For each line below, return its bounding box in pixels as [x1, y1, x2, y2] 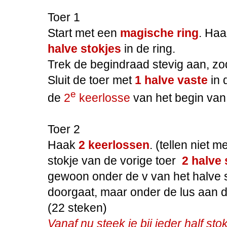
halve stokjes [48, 42, 121, 55]
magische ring [120, 26, 199, 40]
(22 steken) [48, 201, 107, 215]
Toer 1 [48, 10, 80, 24]
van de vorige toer [82, 154, 179, 168]
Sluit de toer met [48, 73, 135, 87]
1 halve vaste [135, 73, 208, 87]
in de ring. [121, 42, 175, 55]
